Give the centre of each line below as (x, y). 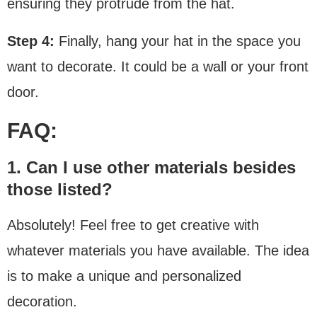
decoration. (42, 301)
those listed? (60, 189)
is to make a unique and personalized (124, 276)
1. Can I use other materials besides (151, 167)
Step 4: (33, 41)
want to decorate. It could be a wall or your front (158, 66)
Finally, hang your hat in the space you (180, 41)
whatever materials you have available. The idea (158, 250)
